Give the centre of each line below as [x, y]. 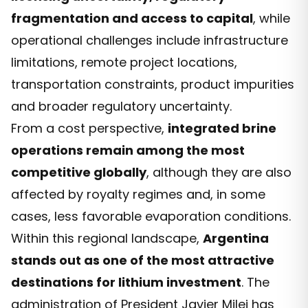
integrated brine [222, 128]
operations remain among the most [128, 150]
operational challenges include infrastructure [150, 40]
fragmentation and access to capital [132, 18]
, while [272, 18]
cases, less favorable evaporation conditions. [151, 216]
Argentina [236, 238]
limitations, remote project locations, [124, 62]
